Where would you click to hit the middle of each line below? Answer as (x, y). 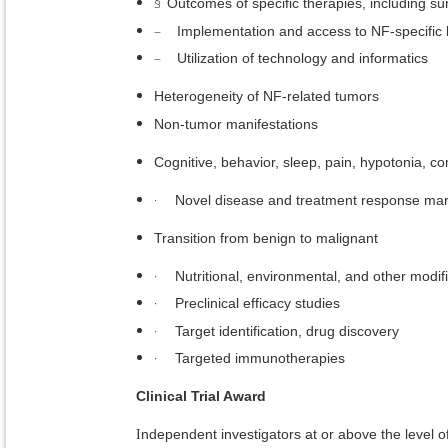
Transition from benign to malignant (266, 237)
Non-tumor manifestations (236, 123)
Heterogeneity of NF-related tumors (266, 96)
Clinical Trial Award (201, 396)
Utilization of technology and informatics (302, 58)
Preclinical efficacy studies (257, 303)
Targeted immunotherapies (260, 358)
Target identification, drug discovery (287, 330)
